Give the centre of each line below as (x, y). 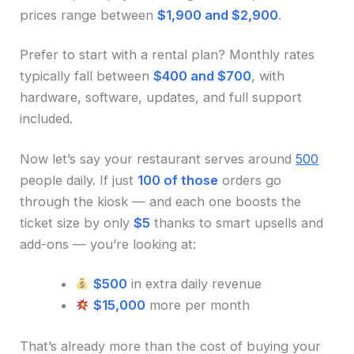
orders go (250, 180)
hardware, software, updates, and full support (161, 98)
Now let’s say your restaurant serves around (158, 158)
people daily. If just (79, 180)
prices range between (89, 15)
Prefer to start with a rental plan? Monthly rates (168, 55)
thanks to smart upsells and (237, 222)
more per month (198, 305)
